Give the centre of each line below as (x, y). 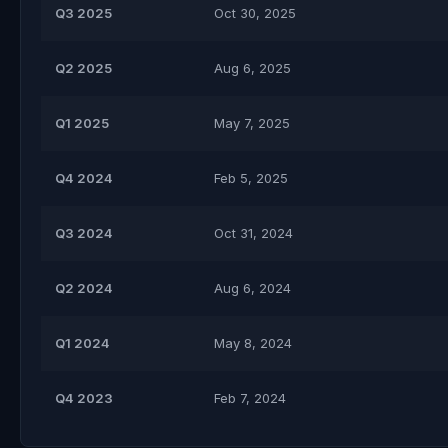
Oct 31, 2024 (253, 233)
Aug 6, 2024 (252, 288)
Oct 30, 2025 (255, 13)
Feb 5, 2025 (251, 178)
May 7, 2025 (252, 123)
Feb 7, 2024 (250, 398)
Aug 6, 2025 (252, 68)
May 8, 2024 (253, 343)
